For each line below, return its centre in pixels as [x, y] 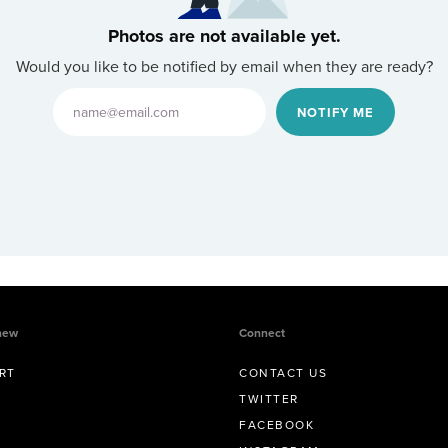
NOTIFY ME [335, 112]
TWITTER [269, 399]
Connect [262, 333]
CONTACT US [283, 373]
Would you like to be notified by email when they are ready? [224, 66]
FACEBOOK [276, 425]
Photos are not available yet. [224, 36]
